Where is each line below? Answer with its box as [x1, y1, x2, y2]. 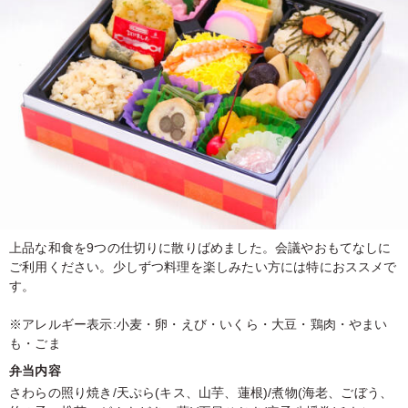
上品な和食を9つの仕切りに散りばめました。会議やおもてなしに [9, 240, 392, 255]
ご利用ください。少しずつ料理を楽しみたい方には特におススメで [9, 259, 397, 274]
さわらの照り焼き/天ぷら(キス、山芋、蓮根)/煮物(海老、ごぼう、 [9, 384, 393, 400]
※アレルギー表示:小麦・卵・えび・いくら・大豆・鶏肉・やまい [9, 316, 388, 331]
